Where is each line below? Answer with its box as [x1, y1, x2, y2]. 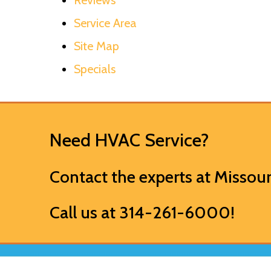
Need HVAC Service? [50, 128, 209, 151]
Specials [74, 61, 116, 76]
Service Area [74, 15, 137, 30]
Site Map [74, 38, 119, 53]
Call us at [50, 201, 119, 223]
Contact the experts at [50, 166, 214, 187]
